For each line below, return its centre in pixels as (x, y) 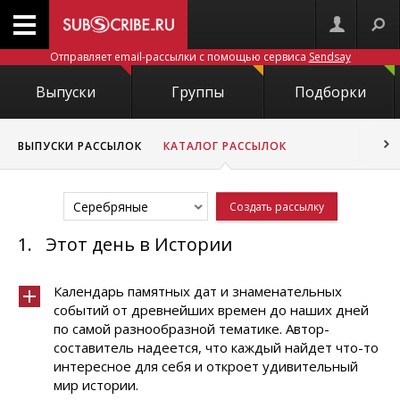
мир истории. (96, 385)
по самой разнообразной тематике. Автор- (192, 329)
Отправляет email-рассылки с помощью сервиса (179, 57)
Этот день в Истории (139, 244)
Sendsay (329, 57)
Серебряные (110, 207)
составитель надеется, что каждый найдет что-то (216, 347)
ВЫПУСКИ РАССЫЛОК (80, 146)
